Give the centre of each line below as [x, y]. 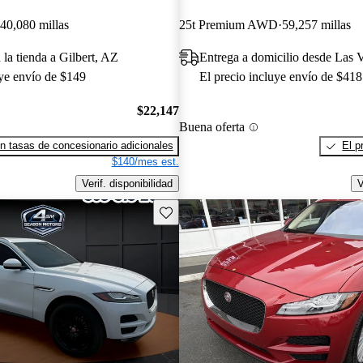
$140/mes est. [145, 162]
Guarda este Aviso [202, 211]
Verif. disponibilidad [127, 184]
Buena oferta [211, 127]
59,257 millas [316, 24]
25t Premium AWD [228, 24]
